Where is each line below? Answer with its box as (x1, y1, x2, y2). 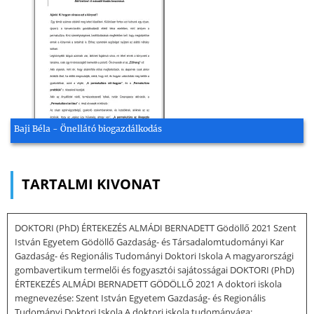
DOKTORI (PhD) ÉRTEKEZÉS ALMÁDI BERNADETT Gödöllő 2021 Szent (15, 221, 296, 234)
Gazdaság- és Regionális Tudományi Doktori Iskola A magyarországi (15, 249, 294, 262)
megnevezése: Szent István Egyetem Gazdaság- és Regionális (15, 291, 266, 304)
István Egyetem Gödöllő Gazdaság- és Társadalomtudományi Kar (15, 235, 284, 248)
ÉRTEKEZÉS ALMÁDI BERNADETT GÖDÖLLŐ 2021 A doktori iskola (15, 277, 282, 290)
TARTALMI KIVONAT (22, 174, 161, 193)
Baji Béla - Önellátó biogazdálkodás (14, 123, 162, 134)
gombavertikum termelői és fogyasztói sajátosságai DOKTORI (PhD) (15, 263, 294, 276)
